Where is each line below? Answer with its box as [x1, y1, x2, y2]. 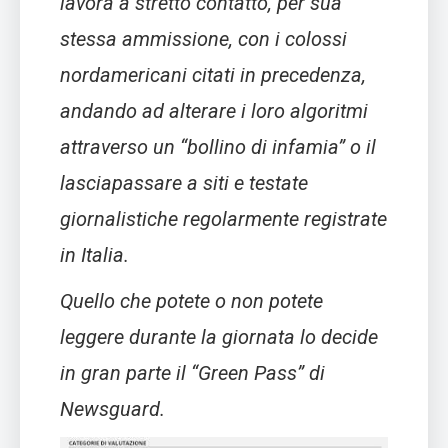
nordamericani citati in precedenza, [60, 62, 366, 87]
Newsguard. [60, 396, 165, 421]
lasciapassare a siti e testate [60, 170, 308, 195]
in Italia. [60, 242, 129, 267]
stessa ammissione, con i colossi [60, 26, 347, 51]
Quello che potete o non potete [60, 288, 323, 313]
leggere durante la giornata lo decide [60, 324, 378, 349]
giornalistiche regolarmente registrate [60, 206, 387, 231]
